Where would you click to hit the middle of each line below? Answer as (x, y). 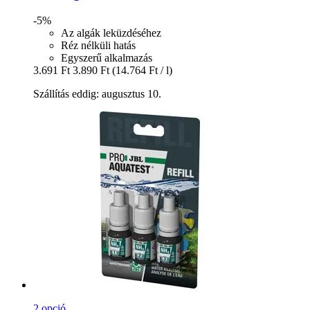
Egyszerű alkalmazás (107, 58)
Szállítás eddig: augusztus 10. (97, 94)
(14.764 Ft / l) (142, 71)
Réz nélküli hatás (98, 46)
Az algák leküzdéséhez (111, 33)
